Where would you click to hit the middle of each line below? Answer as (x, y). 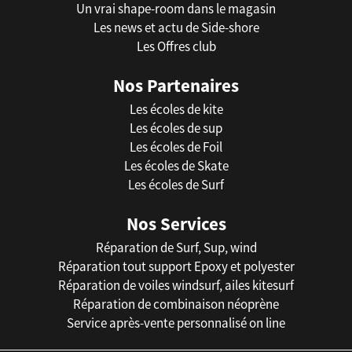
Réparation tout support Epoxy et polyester (176, 266)
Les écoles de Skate (176, 165)
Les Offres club (176, 46)
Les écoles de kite (176, 109)
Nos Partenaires (176, 85)
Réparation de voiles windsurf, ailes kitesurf (176, 285)
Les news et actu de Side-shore (176, 27)
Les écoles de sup (176, 128)
